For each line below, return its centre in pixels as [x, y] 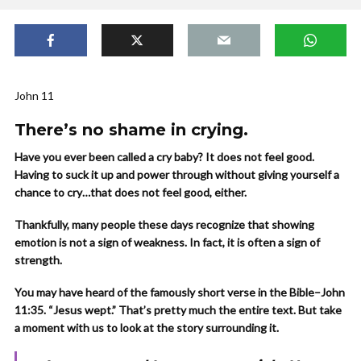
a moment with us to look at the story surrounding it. [147, 328]
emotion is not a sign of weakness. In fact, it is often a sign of [167, 242]
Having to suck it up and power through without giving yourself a [177, 174]
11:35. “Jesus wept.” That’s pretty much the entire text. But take [178, 310]
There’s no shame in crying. [131, 130]
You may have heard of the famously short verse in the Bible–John [180, 292]
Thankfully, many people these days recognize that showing [164, 224]
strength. [38, 260]
